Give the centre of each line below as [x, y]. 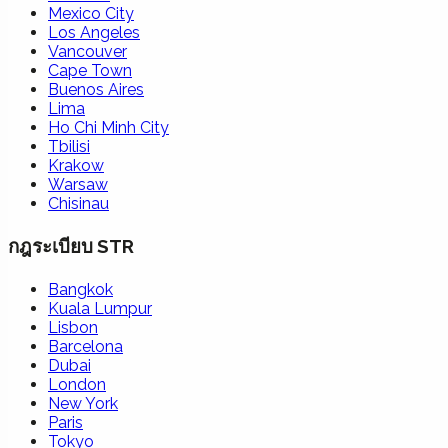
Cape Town [90, 71]
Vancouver [87, 52]
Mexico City [91, 14]
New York [83, 403]
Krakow [76, 166]
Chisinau [78, 204]
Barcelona [85, 346]
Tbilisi [69, 147]
